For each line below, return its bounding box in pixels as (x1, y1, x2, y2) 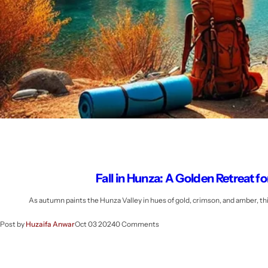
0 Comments (115, 219, 159, 229)
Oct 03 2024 (75, 219, 115, 229)
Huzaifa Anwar (26, 219, 75, 229)
